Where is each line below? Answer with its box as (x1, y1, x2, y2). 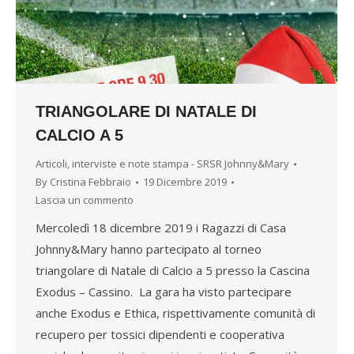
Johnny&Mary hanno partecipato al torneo (36, 241, 262, 258)
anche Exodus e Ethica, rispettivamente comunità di (36, 305, 315, 322)
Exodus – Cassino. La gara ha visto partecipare (36, 284, 292, 300)
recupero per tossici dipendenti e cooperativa (36, 326, 284, 343)
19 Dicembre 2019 (143, 175, 227, 190)
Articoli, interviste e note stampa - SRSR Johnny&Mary (36, 156, 289, 171)
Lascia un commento (36, 193, 134, 208)
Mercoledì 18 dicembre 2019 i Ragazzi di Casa (36, 220, 286, 236)
